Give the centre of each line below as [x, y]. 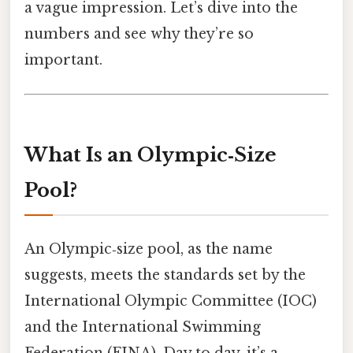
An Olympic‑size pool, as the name [149, 249]
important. [63, 60]
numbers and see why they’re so [139, 34]
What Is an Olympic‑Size [150, 155]
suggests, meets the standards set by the [165, 275]
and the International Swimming [143, 327]
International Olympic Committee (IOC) [171, 301]
